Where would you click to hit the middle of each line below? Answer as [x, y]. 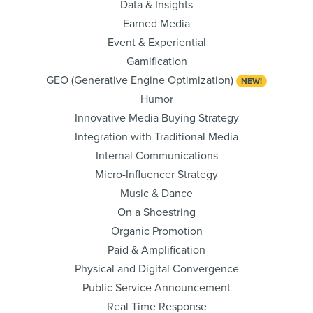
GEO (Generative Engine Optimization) [141, 80]
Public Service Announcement [156, 288]
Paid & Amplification [156, 250]
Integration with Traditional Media [156, 137]
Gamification [156, 61]
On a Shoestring [156, 212]
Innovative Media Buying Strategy [156, 118]
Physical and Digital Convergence [156, 269]
